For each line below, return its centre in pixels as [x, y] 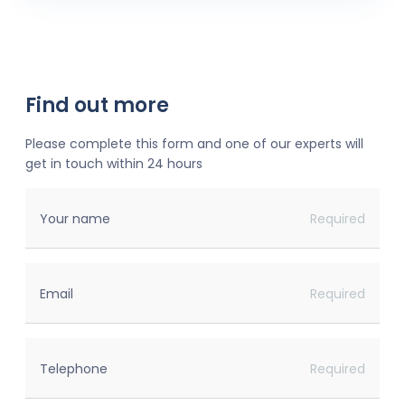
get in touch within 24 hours [114, 164]
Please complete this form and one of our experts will [194, 144]
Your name [75, 219]
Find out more [97, 106]
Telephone [74, 369]
